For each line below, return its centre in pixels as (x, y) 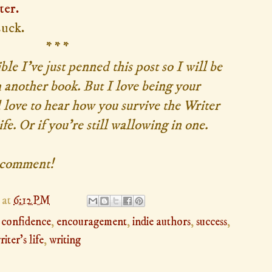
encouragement (92, 222)
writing (65, 240)
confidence (26, 222)
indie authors (161, 222)
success (212, 222)
